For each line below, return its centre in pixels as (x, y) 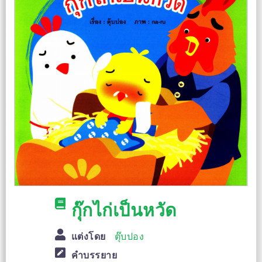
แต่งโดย (88, 237)
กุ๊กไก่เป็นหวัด (124, 211)
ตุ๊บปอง (129, 237)
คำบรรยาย (94, 255)
